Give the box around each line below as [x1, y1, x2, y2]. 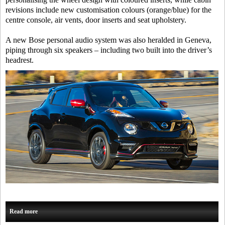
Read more [10, 208, 38, 215]
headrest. [6, 56, 34, 64]
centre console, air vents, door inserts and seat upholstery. [6, 16, 186, 24]
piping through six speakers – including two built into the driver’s [6, 46, 212, 54]
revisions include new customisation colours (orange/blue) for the [6, 6, 211, 14]
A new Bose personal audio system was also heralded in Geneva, [6, 36, 211, 44]
